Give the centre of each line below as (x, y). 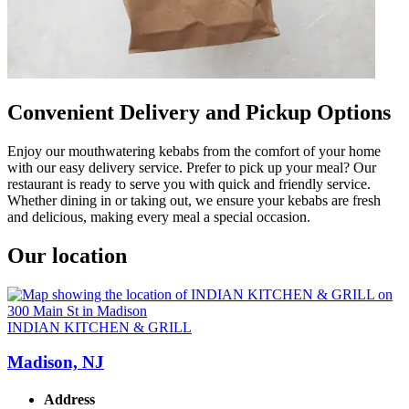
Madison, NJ (56, 362)
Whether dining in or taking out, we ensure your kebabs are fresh (194, 200)
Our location (67, 255)
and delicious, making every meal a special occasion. (159, 216)
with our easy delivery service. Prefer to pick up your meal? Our (192, 167)
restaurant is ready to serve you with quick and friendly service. (189, 184)
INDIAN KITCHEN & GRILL (100, 327)
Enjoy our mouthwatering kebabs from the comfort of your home (194, 151)
